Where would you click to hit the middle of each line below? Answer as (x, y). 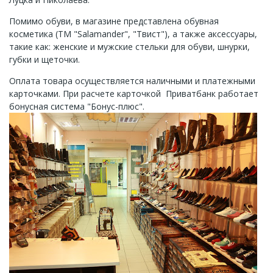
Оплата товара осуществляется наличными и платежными (132, 81)
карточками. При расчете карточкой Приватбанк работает (134, 94)
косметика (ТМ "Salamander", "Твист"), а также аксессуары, (133, 34)
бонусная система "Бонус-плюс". (77, 107)
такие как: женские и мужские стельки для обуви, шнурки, (129, 47)
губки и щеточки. (44, 60)
